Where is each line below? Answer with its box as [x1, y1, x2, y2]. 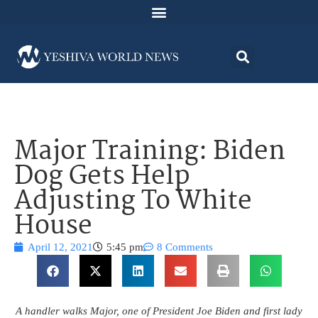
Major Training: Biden [14, 131, 285, 174]
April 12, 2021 [28, 241, 93, 253]
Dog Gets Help [14, 156, 190, 199]
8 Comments [157, 241, 213, 253]
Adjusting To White [14, 181, 252, 224]
